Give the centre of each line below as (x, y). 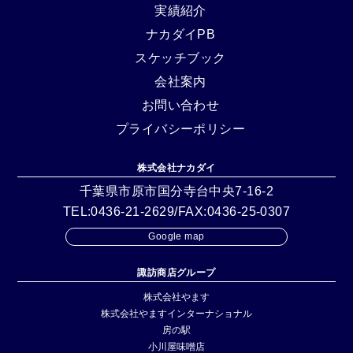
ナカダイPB (180, 34)
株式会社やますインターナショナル (176, 313)
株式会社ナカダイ (176, 167)
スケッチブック (180, 58)
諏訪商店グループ (176, 272)
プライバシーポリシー (180, 128)
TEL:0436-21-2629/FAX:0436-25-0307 (176, 211)
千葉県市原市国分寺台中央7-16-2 (176, 191)
